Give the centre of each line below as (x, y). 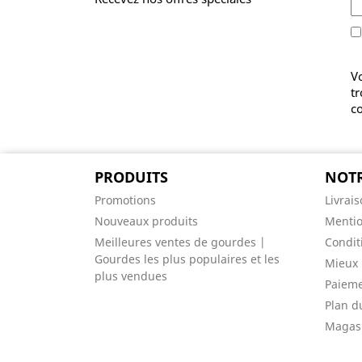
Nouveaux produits (146, 221)
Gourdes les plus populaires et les (187, 259)
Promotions (125, 200)
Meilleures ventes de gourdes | (180, 242)
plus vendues (131, 276)
